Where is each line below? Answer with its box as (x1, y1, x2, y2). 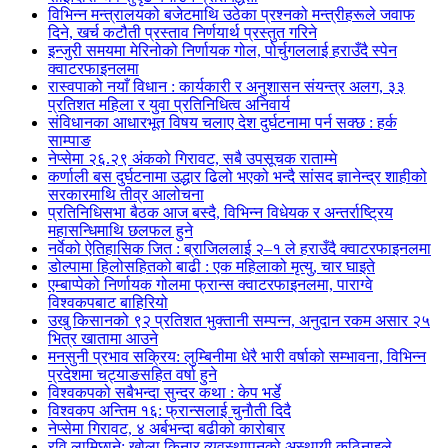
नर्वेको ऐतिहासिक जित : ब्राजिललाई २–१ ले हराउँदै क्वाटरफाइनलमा (48, 240, 431, 257)
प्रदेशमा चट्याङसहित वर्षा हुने (48, 366, 217, 383)
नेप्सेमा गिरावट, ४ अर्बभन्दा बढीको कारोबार (48, 420, 285, 437)
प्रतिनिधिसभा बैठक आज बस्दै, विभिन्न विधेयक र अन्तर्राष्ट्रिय (48, 204, 393, 221)
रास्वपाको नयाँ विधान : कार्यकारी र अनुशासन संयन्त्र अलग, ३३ (48, 78, 405, 95)
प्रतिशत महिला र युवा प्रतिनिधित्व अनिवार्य (48, 96, 290, 113)
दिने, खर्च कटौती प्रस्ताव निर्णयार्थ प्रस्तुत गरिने (48, 24, 317, 41)
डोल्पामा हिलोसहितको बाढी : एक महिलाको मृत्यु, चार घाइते (48, 258, 375, 275)
